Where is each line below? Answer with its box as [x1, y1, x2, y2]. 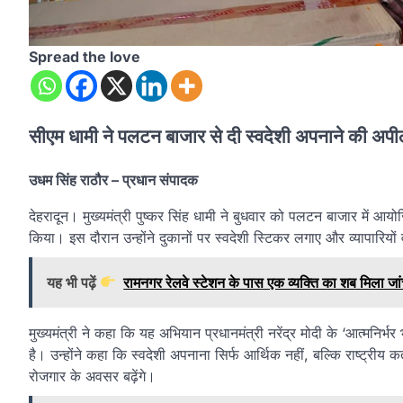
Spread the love [29, 48, 140, 67]
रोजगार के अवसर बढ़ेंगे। [29, 366, 156, 385]
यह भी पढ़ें [47, 273, 100, 291]
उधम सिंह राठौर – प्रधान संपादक [29, 170, 198, 189]
